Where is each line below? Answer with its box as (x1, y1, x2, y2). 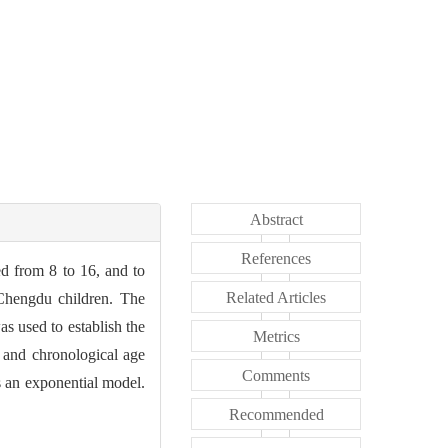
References (241, 249, 311, 267)
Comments (242, 366, 310, 384)
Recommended (228, 405, 324, 423)
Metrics (252, 327, 300, 345)
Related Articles (226, 288, 326, 306)
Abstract (249, 210, 303, 228)
